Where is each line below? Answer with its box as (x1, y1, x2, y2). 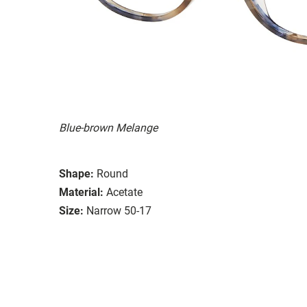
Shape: (59, 167, 94, 180)
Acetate (106, 185, 143, 199)
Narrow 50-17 (86, 204, 151, 217)
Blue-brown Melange (59, 121, 158, 134)
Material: (59, 185, 103, 199)
